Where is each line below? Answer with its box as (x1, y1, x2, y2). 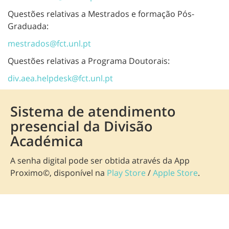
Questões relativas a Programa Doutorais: (8, 55, 170, 66)
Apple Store (153, 167, 198, 178)
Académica (10, 131, 83, 150)
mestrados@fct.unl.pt (8, 37, 91, 49)
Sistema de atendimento (10, 101, 176, 121)
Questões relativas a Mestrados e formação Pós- (8, 8, 194, 19)
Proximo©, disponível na (10, 167, 107, 178)
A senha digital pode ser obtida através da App (10, 154, 190, 166)
